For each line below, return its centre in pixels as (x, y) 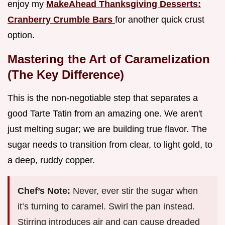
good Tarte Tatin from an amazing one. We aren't (105, 114)
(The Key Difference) (66, 75)
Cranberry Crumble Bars (61, 20)
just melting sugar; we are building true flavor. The (107, 129)
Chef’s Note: (45, 191)
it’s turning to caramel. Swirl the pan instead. (106, 207)
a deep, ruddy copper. (51, 160)
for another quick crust (160, 20)
